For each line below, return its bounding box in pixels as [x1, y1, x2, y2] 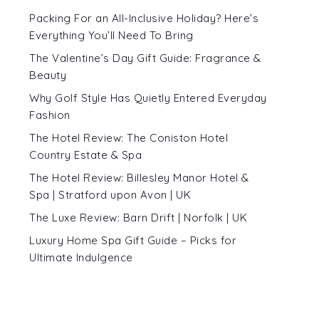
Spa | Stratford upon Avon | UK [29, 187, 191, 202]
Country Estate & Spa [29, 147, 142, 162]
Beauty [29, 68, 66, 82]
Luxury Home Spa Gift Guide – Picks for [29, 233, 236, 247]
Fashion [29, 108, 70, 122]
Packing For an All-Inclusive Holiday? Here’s [29, 11, 258, 25]
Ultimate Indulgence [29, 250, 133, 264]
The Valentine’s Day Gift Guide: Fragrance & [29, 51, 261, 65]
